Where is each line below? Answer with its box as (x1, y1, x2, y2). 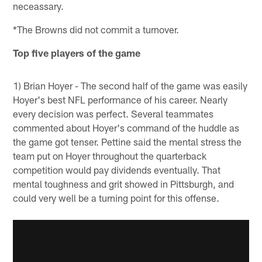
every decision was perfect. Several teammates (13, 107, 214, 119)
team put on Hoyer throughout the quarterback (13, 149, 207, 161)
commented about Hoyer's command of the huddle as (13, 121, 240, 133)
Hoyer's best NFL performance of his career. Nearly (13, 93, 228, 105)
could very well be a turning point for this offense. (13, 191, 220, 204)
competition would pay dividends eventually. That (13, 163, 221, 175)
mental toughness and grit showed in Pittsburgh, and (13, 177, 235, 189)
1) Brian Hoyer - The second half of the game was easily (13, 79, 248, 91)
